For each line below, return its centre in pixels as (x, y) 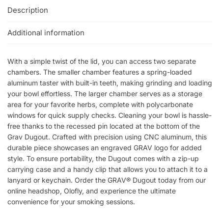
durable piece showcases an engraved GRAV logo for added (105, 147)
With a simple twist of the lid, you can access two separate (102, 61)
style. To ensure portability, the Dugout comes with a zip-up (103, 158)
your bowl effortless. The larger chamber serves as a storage (105, 93)
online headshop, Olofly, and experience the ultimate (92, 191)
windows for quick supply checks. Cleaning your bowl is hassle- (110, 115)
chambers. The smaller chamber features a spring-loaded (100, 72)
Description (28, 10)
